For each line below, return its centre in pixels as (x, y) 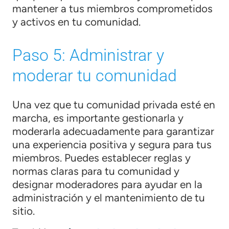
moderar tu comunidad (95, 75)
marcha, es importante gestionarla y (98, 118)
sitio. (24, 211)
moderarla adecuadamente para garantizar (113, 131)
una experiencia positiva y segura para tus (112, 144)
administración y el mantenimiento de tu (109, 197)
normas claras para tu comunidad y (96, 171)
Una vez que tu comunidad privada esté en (114, 104)
